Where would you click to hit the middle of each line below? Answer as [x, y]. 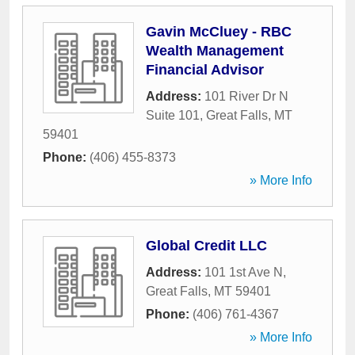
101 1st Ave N [244, 272]
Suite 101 [173, 115]
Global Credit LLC [206, 246]
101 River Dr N [246, 96]
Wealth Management [215, 51]
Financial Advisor [205, 70]
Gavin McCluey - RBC [219, 32]
